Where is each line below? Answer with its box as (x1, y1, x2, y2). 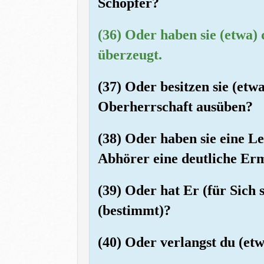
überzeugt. (97, 47, 162, 62)
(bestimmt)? (97, 202, 171, 218)
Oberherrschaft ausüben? (97, 98, 253, 114)
